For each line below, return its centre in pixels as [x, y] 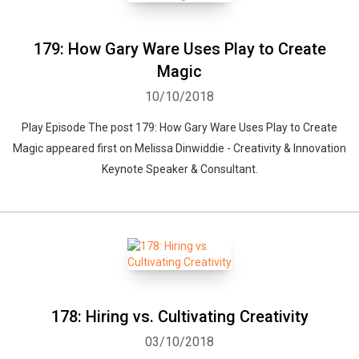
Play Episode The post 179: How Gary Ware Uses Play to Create [179, 127]
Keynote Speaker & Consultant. [179, 169]
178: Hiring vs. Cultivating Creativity [179, 317]
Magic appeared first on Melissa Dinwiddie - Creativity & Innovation [179, 148]
